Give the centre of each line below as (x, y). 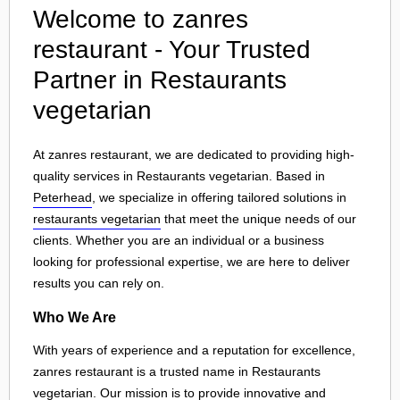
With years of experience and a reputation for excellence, (194, 350)
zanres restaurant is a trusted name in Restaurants (177, 372)
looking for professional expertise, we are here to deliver (192, 262)
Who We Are (75, 317)
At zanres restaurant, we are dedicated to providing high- (194, 154)
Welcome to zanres (141, 19)
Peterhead (62, 197)
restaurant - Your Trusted (172, 50)
